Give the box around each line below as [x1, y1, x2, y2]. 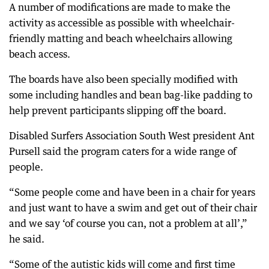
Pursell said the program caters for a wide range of [9, 145, 237, 157]
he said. [9, 233, 44, 245]
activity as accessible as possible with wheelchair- [9, 17, 235, 29]
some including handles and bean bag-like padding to [9, 89, 252, 101]
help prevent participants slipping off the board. [9, 104, 226, 116]
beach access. [9, 48, 70, 60]
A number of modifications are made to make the [9, 1, 231, 13]
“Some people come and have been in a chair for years [9, 186, 255, 198]
